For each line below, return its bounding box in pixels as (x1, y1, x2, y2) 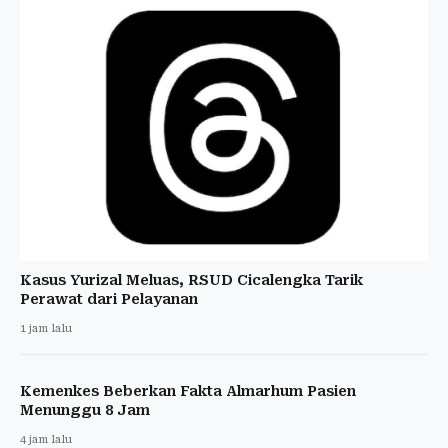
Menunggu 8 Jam (20, 401, 150, 418)
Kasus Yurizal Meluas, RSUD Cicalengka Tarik (20, 271, 363, 288)
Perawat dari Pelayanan (20, 290, 198, 307)
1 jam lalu (20, 321, 72, 335)
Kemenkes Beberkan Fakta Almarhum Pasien (20, 382, 356, 399)
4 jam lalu (20, 432, 72, 446)
